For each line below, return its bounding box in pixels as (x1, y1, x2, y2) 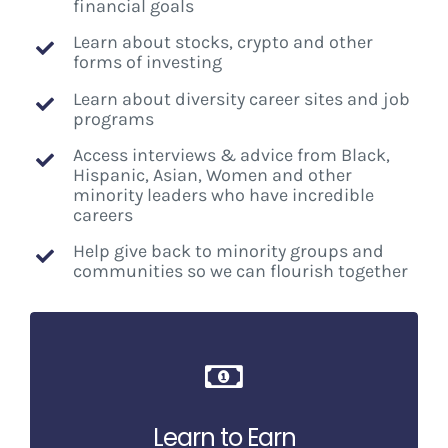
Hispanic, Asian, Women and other (73, 163, 353, 186)
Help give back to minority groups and (73, 240, 385, 263)
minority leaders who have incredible (73, 183, 375, 206)
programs (73, 107, 155, 130)
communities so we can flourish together (73, 260, 409, 283)
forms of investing (73, 51, 223, 74)
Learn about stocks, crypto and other (73, 31, 374, 54)
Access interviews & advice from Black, (73, 143, 391, 166)
